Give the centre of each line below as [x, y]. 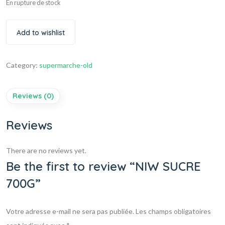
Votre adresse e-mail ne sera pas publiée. [70, 211]
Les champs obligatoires [173, 211]
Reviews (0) [33, 96]
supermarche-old [66, 65]
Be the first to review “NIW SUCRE [103, 166]
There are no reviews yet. [46, 151]
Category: [23, 65]
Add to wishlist [41, 33]
